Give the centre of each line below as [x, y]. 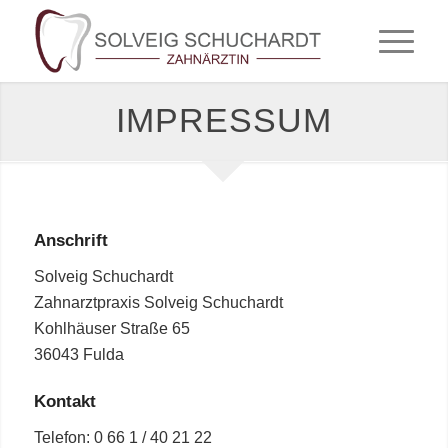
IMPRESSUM [223, 120]
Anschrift [70, 240]
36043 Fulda [78, 354]
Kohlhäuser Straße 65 [111, 328]
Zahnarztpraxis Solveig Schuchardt [158, 302]
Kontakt [64, 402]
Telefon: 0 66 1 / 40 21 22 [122, 437]
